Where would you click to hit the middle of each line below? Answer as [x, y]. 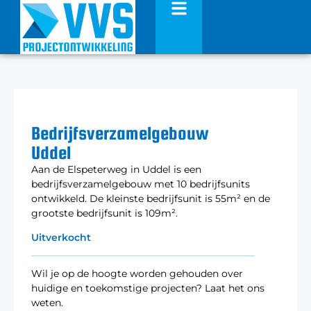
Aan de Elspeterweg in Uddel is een [116, 169]
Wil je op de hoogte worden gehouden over [137, 274]
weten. [47, 303]
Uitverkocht [61, 238]
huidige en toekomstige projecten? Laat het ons [148, 288]
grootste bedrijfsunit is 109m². [104, 213]
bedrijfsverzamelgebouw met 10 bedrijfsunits [141, 184]
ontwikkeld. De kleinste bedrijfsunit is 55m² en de [151, 199]
